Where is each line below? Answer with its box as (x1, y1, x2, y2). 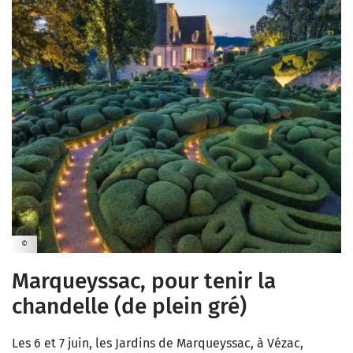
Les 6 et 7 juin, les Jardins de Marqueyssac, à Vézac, (12, 336, 303, 351)
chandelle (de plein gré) (12, 293, 247, 320)
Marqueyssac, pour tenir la (12, 268, 276, 295)
